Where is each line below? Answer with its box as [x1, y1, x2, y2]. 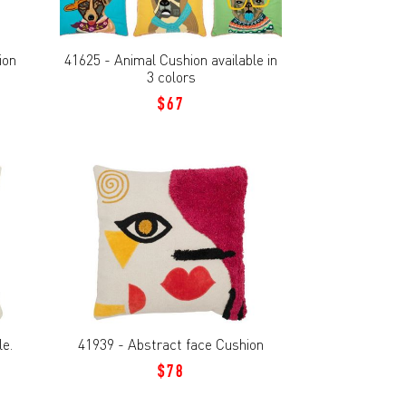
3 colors [146, 67, 196, 86]
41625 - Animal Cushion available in [64, 50, 277, 69]
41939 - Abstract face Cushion [78, 335, 264, 354]
